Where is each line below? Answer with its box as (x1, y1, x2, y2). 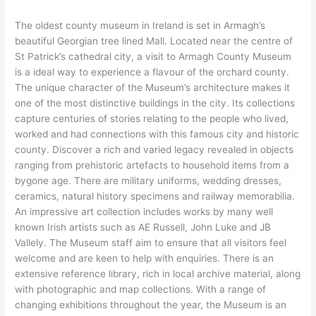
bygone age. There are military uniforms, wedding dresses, (15, 174, 282, 186)
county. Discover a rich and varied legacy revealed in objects (15, 143, 294, 155)
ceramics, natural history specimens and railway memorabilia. (15, 190, 296, 202)
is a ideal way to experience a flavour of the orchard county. (15, 66, 290, 78)
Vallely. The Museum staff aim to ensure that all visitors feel (15, 236, 287, 248)
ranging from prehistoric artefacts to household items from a (15, 159, 290, 171)
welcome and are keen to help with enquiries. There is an (15, 252, 274, 264)
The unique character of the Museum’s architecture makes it (15, 81, 291, 93)
